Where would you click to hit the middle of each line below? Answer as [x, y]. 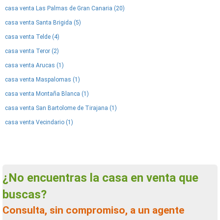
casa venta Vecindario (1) [39, 122]
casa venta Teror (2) [32, 51]
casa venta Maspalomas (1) [42, 80]
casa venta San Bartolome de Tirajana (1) [61, 108]
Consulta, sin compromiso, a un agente [6, 210]
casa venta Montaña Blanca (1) [47, 94]
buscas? [25, 194]
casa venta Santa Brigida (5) [43, 23]
